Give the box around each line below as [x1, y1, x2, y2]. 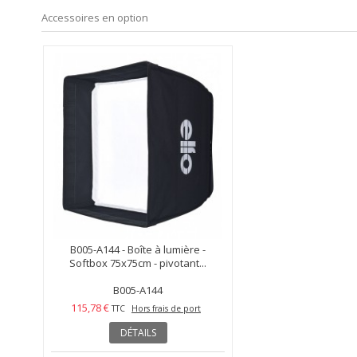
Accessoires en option [41, 10, 148, 25]
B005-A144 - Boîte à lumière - [70, 242, 206, 257]
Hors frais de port [131, 303, 201, 315]
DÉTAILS [120, 326, 156, 340]
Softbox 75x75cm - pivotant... [69, 256, 206, 271]
